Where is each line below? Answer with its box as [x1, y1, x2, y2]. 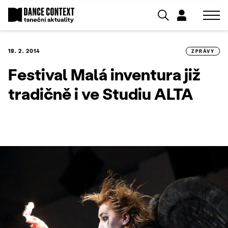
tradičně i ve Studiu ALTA [8, 83, 193, 104]
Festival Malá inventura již [8, 64, 201, 84]
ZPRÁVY [191, 48, 214, 54]
